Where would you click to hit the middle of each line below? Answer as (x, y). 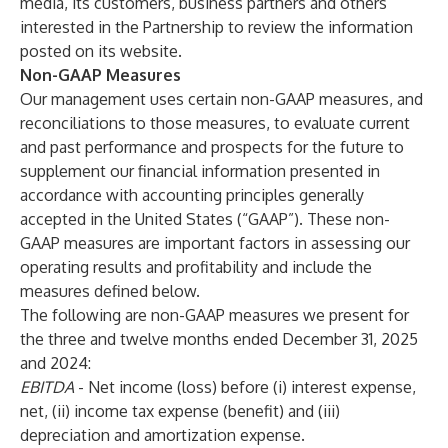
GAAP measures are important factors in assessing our (215, 243)
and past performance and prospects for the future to (212, 147)
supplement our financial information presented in (200, 171)
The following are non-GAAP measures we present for (214, 315)
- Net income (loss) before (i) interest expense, (245, 387)
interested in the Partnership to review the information (216, 27)
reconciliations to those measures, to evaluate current (215, 123)
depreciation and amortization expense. (162, 435)
